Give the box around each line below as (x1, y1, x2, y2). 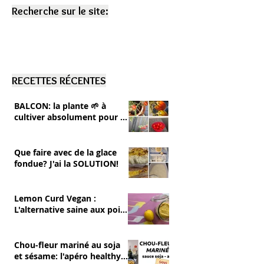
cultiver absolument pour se (14, 111, 129, 123)
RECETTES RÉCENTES (12, 74, 106, 87)
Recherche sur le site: (12, 5, 108, 18)
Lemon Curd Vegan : (14, 193, 96, 204)
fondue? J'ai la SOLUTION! (14, 157, 118, 169)
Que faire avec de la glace (14, 146, 117, 158)
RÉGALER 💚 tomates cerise (14, 123, 124, 134)
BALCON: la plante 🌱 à (14, 100, 106, 111)
